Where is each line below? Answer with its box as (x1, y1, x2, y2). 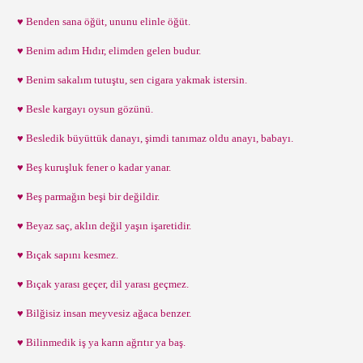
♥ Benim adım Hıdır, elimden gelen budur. (12, 45, 201, 57)
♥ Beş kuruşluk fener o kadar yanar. (12, 161, 171, 173)
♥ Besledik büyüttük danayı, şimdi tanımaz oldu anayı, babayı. (12, 132, 293, 144)
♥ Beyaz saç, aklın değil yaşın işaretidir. (12, 220, 191, 232)
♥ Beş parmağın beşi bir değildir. (12, 190, 160, 203)
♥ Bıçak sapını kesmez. (12, 249, 118, 261)
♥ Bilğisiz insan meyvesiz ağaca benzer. (12, 307, 191, 319)
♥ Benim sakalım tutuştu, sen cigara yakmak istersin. (12, 74, 247, 86)
